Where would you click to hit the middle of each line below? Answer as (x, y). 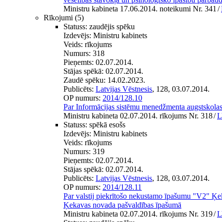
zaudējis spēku (112, 26)
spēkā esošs (107, 124)
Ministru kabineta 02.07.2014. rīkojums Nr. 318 (138, 115)
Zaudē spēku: (85, 80)
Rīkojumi (58, 17)
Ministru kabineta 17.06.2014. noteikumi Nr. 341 (140, 8)
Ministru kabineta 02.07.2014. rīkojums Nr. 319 (138, 214)
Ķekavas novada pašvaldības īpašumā (122, 205)
